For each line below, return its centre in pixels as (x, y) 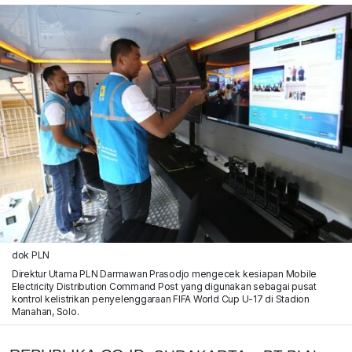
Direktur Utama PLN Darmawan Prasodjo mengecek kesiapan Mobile (164, 273)
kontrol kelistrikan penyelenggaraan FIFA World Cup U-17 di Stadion (160, 299)
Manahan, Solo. (45, 311)
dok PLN (31, 255)
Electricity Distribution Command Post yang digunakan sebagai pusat (164, 286)
